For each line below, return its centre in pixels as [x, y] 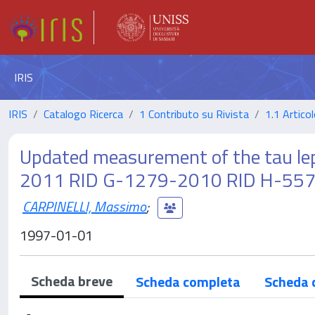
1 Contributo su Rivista [194, 114]
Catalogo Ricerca [83, 114]
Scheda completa [188, 282]
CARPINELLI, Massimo [84, 206]
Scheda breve [72, 281]
